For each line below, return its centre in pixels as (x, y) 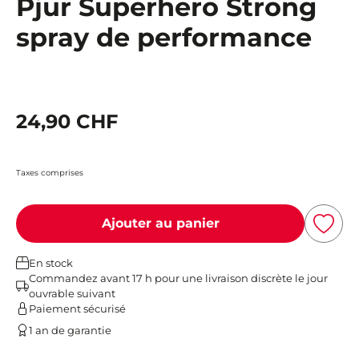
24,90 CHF (67, 121)
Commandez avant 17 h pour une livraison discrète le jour (178, 278)
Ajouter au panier (160, 224)
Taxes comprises (50, 172)
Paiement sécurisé (77, 308)
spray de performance (164, 37)
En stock (51, 262)
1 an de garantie (70, 330)
